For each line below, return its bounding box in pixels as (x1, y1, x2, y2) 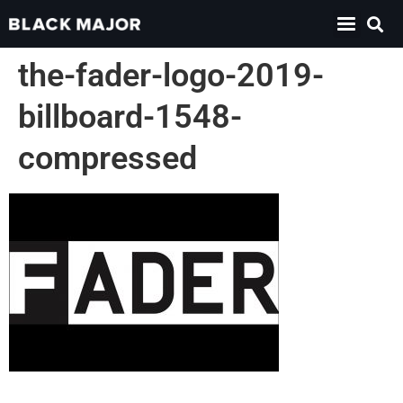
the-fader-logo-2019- (18, 57, 324, 94)
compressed (18, 139, 197, 177)
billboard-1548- (18, 98, 242, 136)
